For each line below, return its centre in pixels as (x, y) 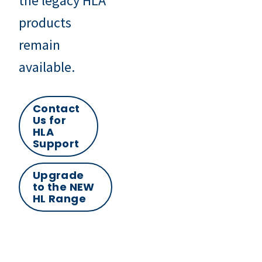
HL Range (59, 199)
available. (47, 67)
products (45, 23)
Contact (56, 109)
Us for (50, 120)
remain (39, 45)
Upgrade (58, 175)
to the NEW (64, 187)
